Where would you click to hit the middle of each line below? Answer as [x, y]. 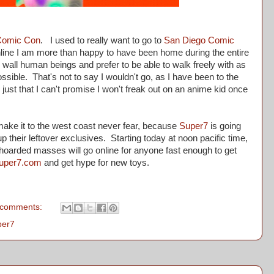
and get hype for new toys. [95, 163]
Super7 [194, 126]
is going [224, 126]
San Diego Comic [199, 41]
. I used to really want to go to [102, 41]
